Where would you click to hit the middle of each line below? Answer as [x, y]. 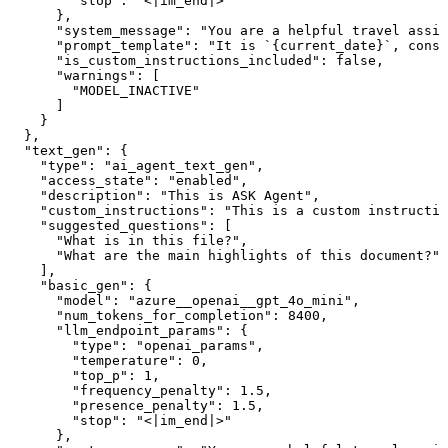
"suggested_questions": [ [120, 226]
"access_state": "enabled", [128, 181]
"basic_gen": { [80, 286]
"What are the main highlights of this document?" [224, 256]
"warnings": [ [84, 76]
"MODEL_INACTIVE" [104, 91]
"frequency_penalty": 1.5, [140, 391]
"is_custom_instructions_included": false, [196, 61]
